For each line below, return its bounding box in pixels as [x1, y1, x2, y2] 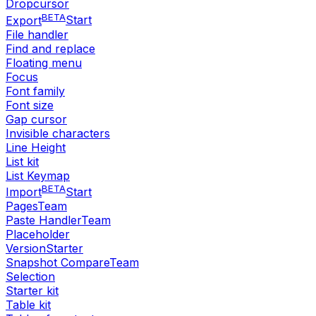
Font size [6, 97, 54, 112]
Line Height [6, 140, 66, 154]
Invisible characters [6, 126, 110, 140]
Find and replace [6, 41, 95, 56]
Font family [6, 83, 65, 98]
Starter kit [6, 283, 59, 298]
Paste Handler [6, 212, 81, 227]
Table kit [6, 297, 51, 312]
